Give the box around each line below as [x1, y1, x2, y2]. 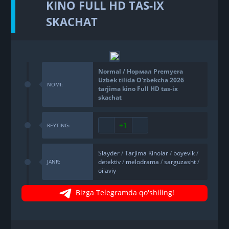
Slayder [98, 149, 120, 158]
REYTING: [47, 122, 71, 129]
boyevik [173, 149, 195, 158]
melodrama [126, 157, 159, 167]
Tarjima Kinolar [125, 149, 169, 158]
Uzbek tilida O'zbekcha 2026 [98, 76, 185, 85]
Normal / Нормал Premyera [98, 67, 184, 76]
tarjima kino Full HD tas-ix [98, 84, 178, 94]
